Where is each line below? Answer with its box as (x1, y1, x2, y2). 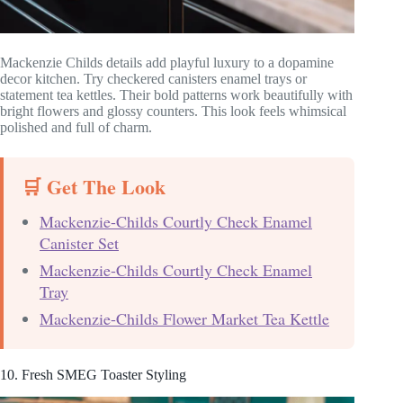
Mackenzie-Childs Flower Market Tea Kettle (40, 308, 329, 330)
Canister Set (40, 232, 119, 255)
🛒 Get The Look (22, 172, 166, 202)
